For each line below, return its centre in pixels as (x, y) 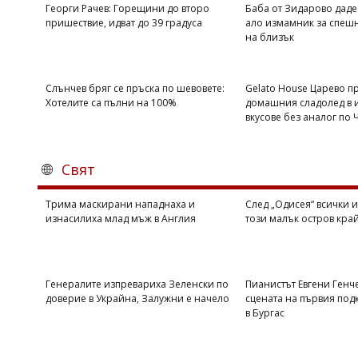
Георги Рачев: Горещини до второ (127, 8)
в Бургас (265, 313)
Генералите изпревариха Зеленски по (137, 284)
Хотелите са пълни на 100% (111, 103)
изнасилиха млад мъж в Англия (121, 219)
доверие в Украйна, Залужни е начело (137, 298)
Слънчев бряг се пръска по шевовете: (135, 88)
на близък (270, 37)
